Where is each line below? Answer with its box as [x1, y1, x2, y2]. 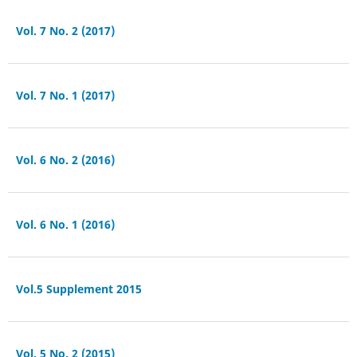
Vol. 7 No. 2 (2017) [15, 22, 115, 38]
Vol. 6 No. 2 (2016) [15, 151, 115, 167]
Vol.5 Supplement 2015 [15, 280, 142, 296]
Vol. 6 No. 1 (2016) [15, 216, 115, 232]
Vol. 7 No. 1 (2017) [15, 87, 115, 103]
